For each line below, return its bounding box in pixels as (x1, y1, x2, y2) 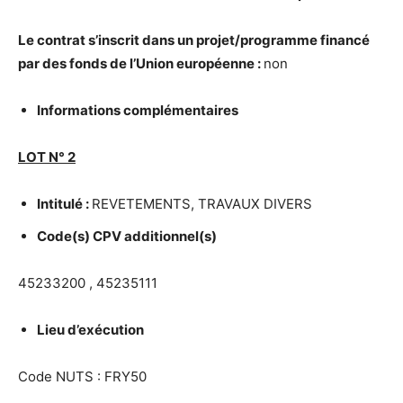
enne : (222, 55, 264, 72)
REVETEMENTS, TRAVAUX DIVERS (92, 195, 312, 212)
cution (103, 321, 144, 338)
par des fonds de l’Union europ (18, 55, 214, 72)
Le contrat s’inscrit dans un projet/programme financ (18, 31, 362, 49)
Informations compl (37, 102, 164, 119)
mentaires (172, 102, 238, 119)
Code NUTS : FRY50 (18, 368, 147, 385)
